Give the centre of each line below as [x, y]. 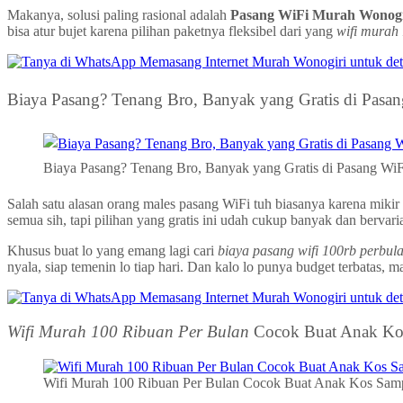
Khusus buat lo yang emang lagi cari [112, 250]
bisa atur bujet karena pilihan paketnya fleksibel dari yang [172, 31]
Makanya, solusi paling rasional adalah [119, 15]
